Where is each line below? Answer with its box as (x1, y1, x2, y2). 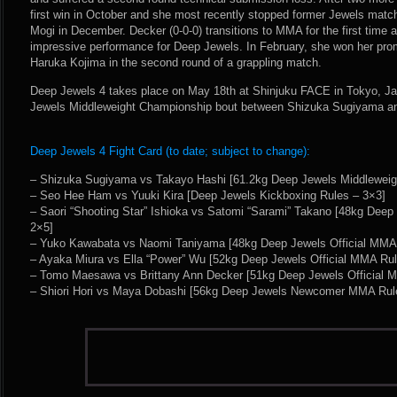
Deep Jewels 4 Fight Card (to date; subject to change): (30, 144, 310, 158)
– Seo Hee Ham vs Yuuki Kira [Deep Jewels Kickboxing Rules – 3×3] (30, 189, 385, 202)
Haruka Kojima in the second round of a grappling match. (30, 56, 322, 69)
